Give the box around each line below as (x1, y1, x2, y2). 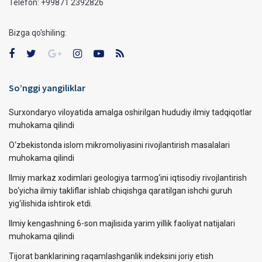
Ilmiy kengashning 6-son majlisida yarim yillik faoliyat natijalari (9, 218, 235, 228)
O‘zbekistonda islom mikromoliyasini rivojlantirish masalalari (9, 140, 230, 150)
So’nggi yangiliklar (9, 81, 85, 94)
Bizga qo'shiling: (9, 27, 67, 37)
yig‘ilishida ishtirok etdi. (9, 198, 92, 208)
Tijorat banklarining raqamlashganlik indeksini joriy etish (9, 251, 213, 261)
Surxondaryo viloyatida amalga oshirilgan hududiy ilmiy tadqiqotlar (9, 107, 252, 117)
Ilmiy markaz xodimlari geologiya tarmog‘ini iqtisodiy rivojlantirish (9, 173, 247, 182)
